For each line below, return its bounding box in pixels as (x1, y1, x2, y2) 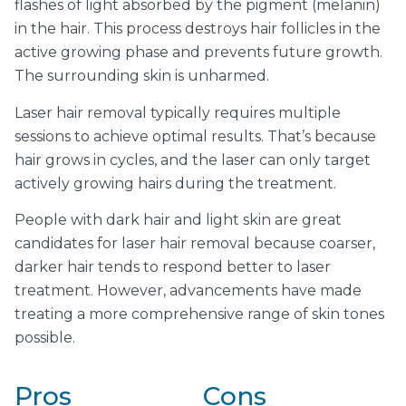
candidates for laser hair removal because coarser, (14, 235, 375, 253)
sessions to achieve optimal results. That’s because (14, 127, 376, 145)
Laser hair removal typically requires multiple (14, 103, 341, 121)
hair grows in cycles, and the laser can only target (14, 150, 371, 169)
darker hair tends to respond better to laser (14, 258, 331, 276)
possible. (14, 329, 75, 347)
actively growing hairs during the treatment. (14, 174, 336, 192)
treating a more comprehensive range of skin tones (14, 305, 384, 324)
